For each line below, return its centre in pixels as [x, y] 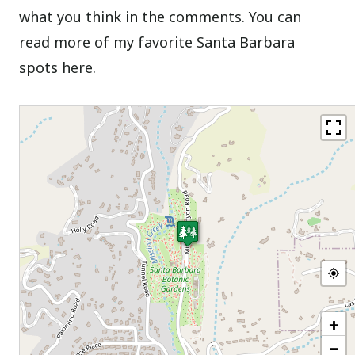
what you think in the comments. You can [160, 16]
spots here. [58, 67]
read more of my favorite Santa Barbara [157, 42]
